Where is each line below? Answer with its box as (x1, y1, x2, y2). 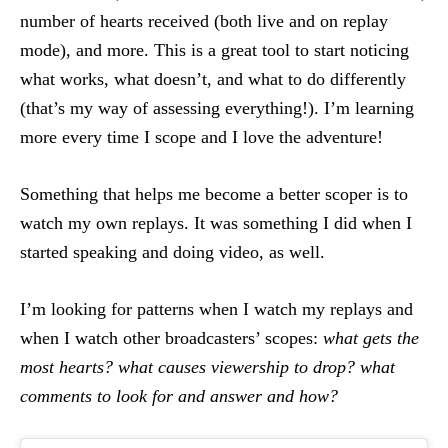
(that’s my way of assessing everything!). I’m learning (20, 98, 414, 118)
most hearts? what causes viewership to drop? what (20, 357, 395, 377)
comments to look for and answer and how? (20, 386, 338, 406)
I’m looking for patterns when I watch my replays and (20, 299, 413, 319)
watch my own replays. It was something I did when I (20, 213, 412, 233)
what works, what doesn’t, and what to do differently (20, 69, 406, 89)
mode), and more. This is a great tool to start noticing (20, 40, 409, 60)
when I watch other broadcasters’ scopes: (20, 328, 318, 348)
